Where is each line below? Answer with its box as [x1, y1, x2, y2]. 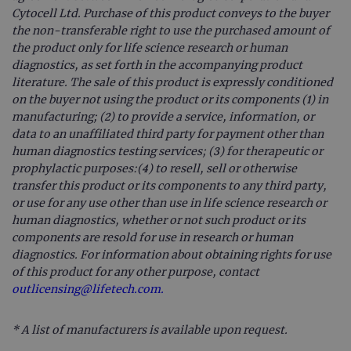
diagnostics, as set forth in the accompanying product [12, 57, 302, 72]
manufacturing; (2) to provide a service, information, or [12, 109, 314, 124]
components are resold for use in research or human [12, 230, 293, 244]
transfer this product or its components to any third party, [12, 178, 327, 193]
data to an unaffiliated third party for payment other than [12, 126, 324, 141]
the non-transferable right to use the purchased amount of [12, 23, 330, 38]
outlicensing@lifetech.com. [12, 281, 164, 296]
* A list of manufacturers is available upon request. [12, 322, 288, 337]
